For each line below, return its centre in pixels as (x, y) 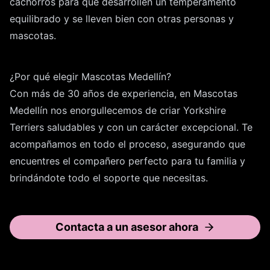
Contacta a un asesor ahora (127, 227)
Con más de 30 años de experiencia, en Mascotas (124, 94)
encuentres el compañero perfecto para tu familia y (127, 161)
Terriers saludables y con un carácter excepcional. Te (131, 127)
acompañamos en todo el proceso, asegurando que (127, 144)
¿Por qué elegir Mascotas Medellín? (90, 77)
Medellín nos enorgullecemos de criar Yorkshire (118, 111)
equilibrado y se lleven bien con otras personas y (122, 19)
